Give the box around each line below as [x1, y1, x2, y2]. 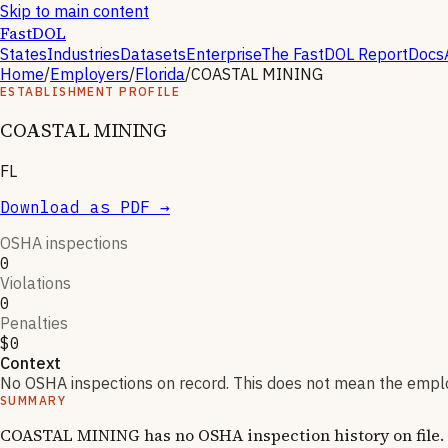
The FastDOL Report [261, 44, 408, 64]
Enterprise [186, 44, 261, 64]
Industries [47, 44, 120, 64]
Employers [50, 64, 129, 84]
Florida [135, 64, 185, 84]
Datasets [120, 44, 186, 64]
